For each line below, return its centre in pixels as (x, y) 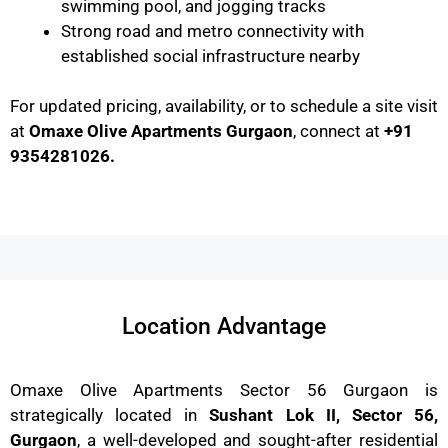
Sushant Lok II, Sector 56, (324, 414)
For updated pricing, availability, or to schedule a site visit (224, 106)
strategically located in (110, 414)
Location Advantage (224, 326)
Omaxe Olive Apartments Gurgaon (161, 131)
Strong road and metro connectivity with (212, 30)
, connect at (338, 131)
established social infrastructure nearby (210, 55)
